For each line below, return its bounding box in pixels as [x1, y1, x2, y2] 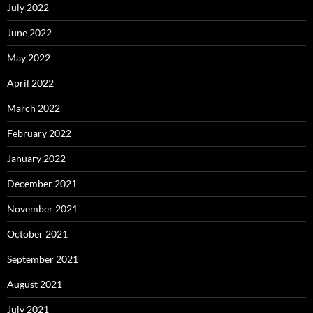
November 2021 [7, 203, 78, 215]
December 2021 [7, 177, 77, 190]
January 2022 [7, 152, 66, 165]
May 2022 [7, 52, 50, 64]
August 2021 [7, 278, 62, 291]
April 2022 [7, 77, 54, 89]
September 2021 [7, 253, 78, 265]
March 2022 [7, 102, 60, 115]
